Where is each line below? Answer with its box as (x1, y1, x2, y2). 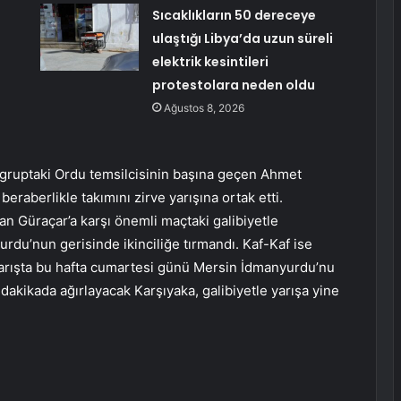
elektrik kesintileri (151, 53, 269, 72)
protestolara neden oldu (151, 76, 315, 95)
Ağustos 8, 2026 (163, 101, 244, 115)
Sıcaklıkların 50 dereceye (151, 6, 316, 25)
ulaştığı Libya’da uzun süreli (151, 30, 333, 48)
